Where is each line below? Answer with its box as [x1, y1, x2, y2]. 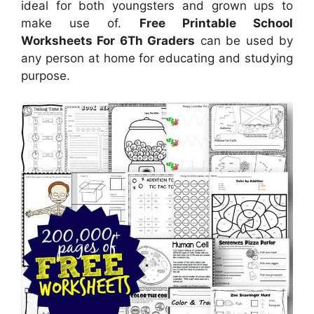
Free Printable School [139, 15, 294, 30]
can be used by [195, 33, 294, 48]
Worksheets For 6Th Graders [21, 33, 196, 48]
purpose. [21, 68, 70, 83]
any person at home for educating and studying [21, 50, 293, 65]
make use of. [21, 15, 139, 30]
